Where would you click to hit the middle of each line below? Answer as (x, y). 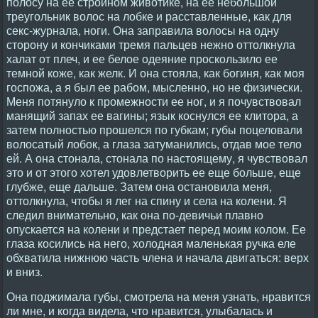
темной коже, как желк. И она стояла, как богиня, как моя (155, 73)
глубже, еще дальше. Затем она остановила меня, (139, 186)
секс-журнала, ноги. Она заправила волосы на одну (143, 30)
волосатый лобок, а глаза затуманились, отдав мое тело (154, 144)
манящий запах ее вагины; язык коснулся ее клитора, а (152, 115)
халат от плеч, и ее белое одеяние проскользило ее (142, 59)
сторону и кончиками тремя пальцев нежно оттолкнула (151, 44)
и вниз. (24, 272)
